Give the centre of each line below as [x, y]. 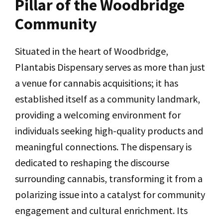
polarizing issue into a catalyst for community [110, 195]
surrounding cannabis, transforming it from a [109, 179]
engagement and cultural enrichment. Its [101, 211]
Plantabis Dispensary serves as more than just [110, 67]
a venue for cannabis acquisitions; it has [97, 83]
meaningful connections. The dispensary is [103, 147]
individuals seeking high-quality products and [109, 131]
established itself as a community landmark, [108, 99]
